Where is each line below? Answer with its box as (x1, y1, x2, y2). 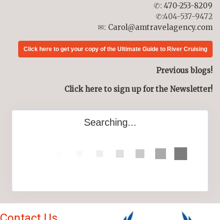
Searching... (83, 117, 137, 128)
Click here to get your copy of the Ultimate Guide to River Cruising (24, 46, 207, 53)
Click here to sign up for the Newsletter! (64, 84, 213, 94)
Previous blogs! (156, 66, 213, 75)
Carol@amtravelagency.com (108, 23, 213, 32)
